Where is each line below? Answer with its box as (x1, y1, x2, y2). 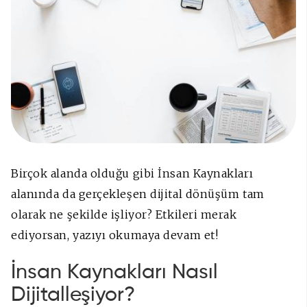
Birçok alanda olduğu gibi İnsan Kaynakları (11, 167, 254, 181)
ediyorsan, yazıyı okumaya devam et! (11, 228, 219, 243)
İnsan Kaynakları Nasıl (11, 262, 218, 284)
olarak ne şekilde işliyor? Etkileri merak (11, 208, 237, 222)
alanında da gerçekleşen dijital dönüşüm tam (11, 187, 265, 201)
